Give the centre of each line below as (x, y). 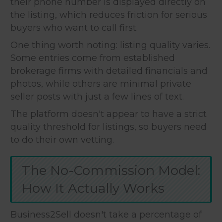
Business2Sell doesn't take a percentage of (106, 214)
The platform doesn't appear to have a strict (109, 114)
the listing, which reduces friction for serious (109, 15)
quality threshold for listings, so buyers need (109, 127)
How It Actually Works (93, 188)
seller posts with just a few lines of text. (97, 96)
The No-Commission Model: (111, 170)
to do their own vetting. (62, 139)
